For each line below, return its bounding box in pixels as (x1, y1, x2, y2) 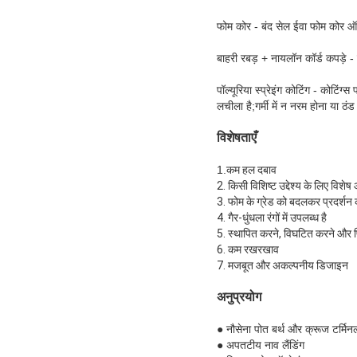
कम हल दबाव (226, 163, 277, 176)
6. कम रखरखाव (217, 242, 279, 256)
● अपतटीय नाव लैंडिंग (217, 338, 304, 351)
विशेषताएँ (217, 130, 257, 144)
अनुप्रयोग (217, 289, 261, 304)
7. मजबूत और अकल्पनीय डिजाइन (217, 258, 348, 272)
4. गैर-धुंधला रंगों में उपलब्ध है (217, 210, 327, 224)
